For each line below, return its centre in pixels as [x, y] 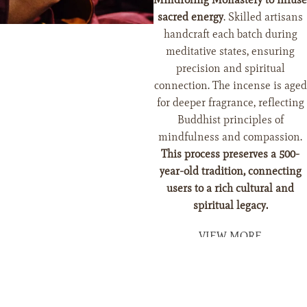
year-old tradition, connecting [230, 171]
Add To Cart [50, 204]
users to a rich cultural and [230, 188]
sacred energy [191, 17]
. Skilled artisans [263, 17]
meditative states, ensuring [230, 51]
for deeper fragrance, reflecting [230, 103]
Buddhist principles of [230, 120]
